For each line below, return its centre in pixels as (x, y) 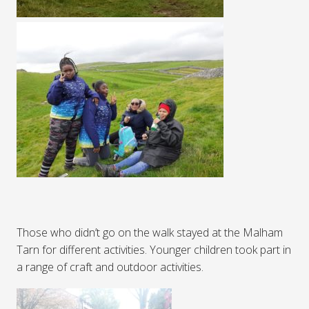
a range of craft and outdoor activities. (110, 267)
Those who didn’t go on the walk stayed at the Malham (150, 233)
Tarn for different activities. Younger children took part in (154, 250)
